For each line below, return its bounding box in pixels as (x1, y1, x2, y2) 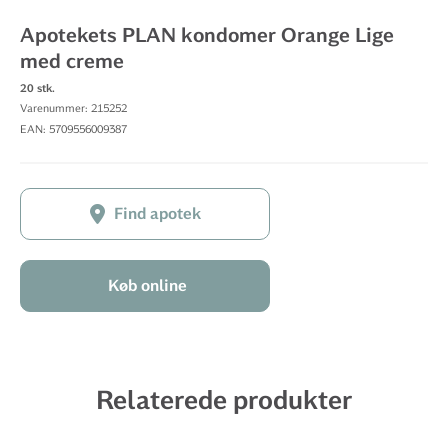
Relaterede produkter (96, 384, 352, 417)
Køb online (108, 276, 187, 296)
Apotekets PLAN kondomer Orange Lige (20, 23, 394, 48)
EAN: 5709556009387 (20, 123, 127, 136)
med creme (20, 49, 124, 74)
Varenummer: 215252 (20, 102, 127, 115)
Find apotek (113, 204, 201, 224)
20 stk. (20, 81, 55, 95)
